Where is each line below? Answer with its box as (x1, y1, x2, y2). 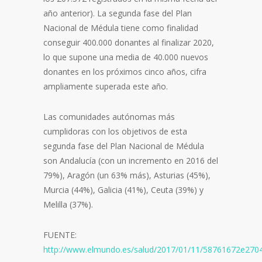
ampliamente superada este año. (43, 80, 168, 92)
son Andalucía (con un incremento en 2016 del (43, 154, 218, 166)
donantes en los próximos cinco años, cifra (43, 65, 206, 77)
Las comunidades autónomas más (43, 111, 175, 122)
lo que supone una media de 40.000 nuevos (43, 51, 208, 63)
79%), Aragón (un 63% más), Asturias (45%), (43, 169, 211, 181)
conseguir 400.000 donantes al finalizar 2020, (43, 36, 214, 48)
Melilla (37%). (43, 198, 93, 210)
